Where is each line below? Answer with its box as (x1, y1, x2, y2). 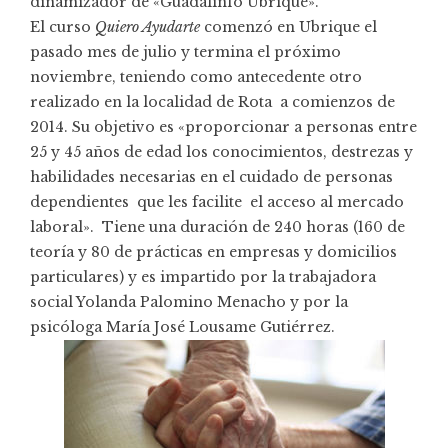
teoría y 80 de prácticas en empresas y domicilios (30, 242, 397, 261)
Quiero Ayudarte (95, 17, 200, 36)
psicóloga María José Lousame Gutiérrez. (30, 317, 335, 336)
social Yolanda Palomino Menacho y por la (30, 292, 348, 311)
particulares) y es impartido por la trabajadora (30, 267, 376, 286)
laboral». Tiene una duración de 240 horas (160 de (30, 217, 405, 236)
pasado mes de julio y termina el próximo (30, 42, 341, 61)
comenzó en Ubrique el (200, 17, 377, 36)
